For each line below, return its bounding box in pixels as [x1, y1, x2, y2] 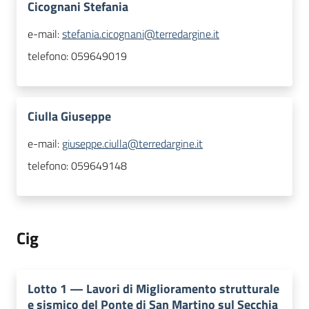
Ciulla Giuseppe [28, 107, 111, 126]
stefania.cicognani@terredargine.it [62, 26, 219, 43]
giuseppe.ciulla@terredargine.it [62, 135, 203, 152]
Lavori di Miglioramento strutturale [86, 279, 279, 299]
